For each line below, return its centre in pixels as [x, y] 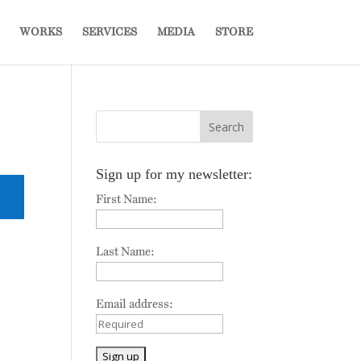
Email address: [135, 304]
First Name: [127, 199]
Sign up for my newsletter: [174, 174]
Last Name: [126, 251]
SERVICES [109, 32]
